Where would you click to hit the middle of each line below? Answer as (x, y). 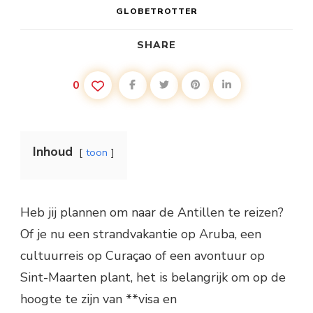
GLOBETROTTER (156, 11)
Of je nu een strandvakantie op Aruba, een (141, 234)
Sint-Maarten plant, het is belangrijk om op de (153, 277)
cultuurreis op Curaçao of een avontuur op (143, 256)
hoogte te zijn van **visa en (99, 299)
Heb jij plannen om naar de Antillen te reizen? (152, 212)
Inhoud (53, 152)
